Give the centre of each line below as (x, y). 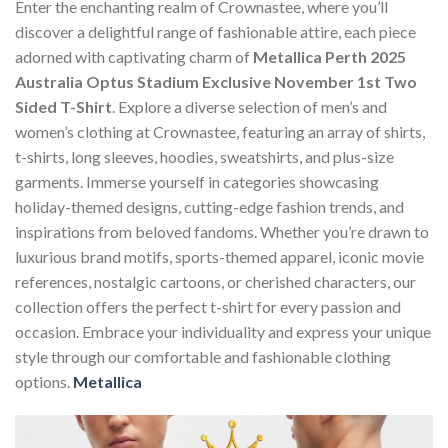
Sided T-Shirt (63, 107)
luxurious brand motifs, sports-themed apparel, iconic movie (219, 257)
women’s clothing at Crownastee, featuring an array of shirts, (220, 132)
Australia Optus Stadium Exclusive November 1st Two (216, 82)
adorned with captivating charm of (134, 57)
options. (44, 382)
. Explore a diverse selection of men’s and (249, 107)
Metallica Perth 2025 (329, 57)
